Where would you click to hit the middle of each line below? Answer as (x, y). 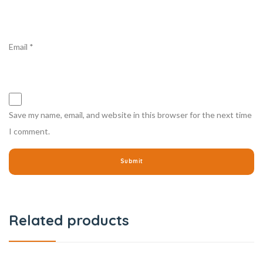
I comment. (29, 131)
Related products (69, 220)
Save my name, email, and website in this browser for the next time (130, 114)
